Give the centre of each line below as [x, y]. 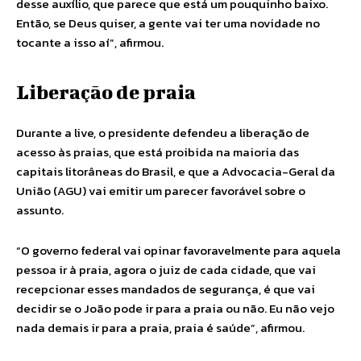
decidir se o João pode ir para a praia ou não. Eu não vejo [175, 308]
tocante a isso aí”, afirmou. [90, 42]
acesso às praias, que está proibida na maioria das [158, 152]
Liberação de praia [106, 92]
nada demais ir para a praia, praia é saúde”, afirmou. [160, 328]
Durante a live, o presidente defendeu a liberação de [163, 133]
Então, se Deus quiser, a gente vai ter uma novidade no [168, 23]
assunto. [41, 210]
